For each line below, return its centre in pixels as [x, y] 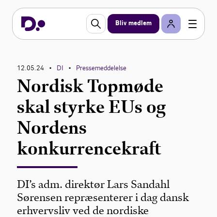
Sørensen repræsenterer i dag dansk [103, 197]
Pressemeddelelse [101, 68]
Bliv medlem [133, 23]
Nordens [52, 128]
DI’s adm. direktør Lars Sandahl [93, 184]
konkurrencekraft [89, 148]
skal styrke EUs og [92, 107]
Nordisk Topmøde [90, 86]
